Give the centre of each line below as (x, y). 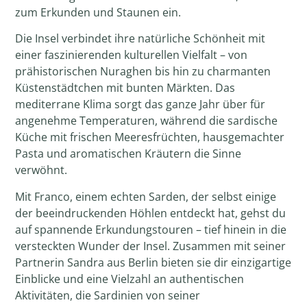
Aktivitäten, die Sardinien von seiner (108, 295)
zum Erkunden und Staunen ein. (98, 12)
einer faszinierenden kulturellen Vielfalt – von (132, 55)
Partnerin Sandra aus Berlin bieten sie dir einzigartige (153, 262)
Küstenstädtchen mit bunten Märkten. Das (125, 88)
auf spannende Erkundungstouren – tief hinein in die (151, 229)
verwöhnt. (41, 170)
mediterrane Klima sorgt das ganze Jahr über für (140, 105)
